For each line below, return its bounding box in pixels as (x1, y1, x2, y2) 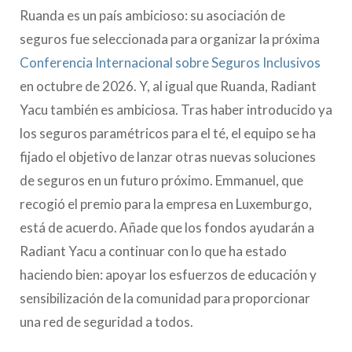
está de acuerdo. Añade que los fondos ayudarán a (20, 218, 314, 236)
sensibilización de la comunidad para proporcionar (20, 289, 310, 306)
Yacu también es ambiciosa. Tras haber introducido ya (20, 101, 332, 118)
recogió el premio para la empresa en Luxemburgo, (20, 195, 312, 212)
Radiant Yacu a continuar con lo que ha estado (20, 242, 287, 259)
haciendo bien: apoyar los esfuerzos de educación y (20, 266, 317, 283)
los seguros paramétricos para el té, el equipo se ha (20, 124, 316, 141)
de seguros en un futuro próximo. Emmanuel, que (20, 171, 303, 189)
